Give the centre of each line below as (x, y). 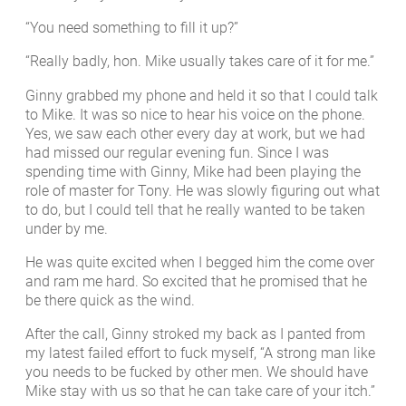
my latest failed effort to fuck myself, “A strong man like (200, 353)
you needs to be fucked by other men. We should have (197, 372)
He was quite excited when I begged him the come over (200, 262)
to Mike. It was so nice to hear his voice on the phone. (195, 114)
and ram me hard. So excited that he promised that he (196, 281)
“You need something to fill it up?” (132, 28)
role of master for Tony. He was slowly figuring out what (203, 190)
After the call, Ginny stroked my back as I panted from (195, 334)
